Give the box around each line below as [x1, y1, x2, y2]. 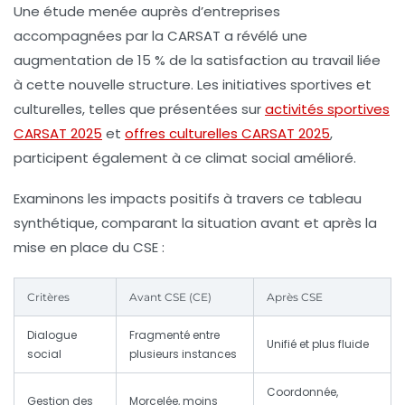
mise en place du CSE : [14, 237, 165, 257]
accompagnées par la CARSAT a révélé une [14, 25, 307, 45]
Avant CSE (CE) [129, 289, 212, 304]
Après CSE [267, 289, 323, 304]
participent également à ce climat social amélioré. [14, 147, 356, 167]
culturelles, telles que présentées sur [14, 99, 265, 118]
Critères [27, 289, 70, 304]
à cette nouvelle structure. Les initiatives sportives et [14, 74, 372, 94]
